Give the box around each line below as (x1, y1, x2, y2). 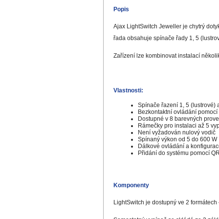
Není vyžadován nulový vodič (137, 129, 216, 136)
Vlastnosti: (113, 87, 143, 94)
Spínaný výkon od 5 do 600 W (137, 136, 217, 143)
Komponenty (113, 182, 149, 189)
